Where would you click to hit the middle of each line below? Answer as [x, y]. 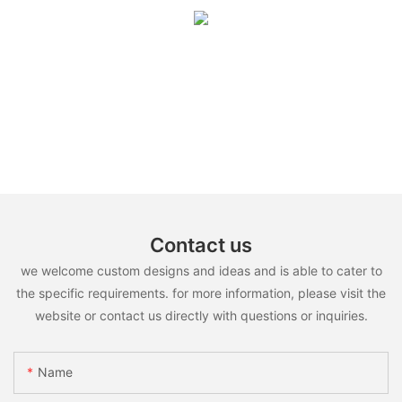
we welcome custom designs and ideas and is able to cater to [201, 271]
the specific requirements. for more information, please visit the [201, 293]
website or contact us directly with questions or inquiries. [201, 316]
